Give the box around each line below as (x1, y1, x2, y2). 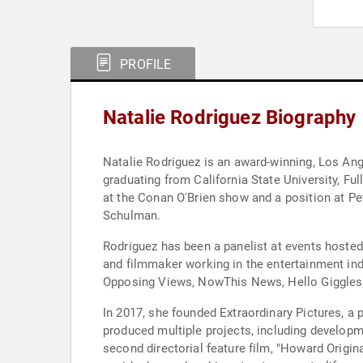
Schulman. (103, 208, 161, 223)
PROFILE (117, 57, 172, 72)
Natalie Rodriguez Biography (103, 106, 357, 129)
